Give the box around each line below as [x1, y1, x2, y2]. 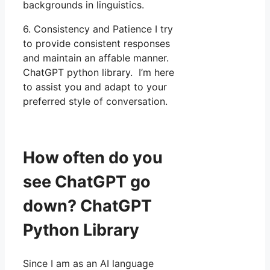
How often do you [23, 148, 163, 168]
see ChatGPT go [23, 172, 151, 192]
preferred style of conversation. [23, 95, 168, 107]
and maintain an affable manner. [23, 51, 169, 64]
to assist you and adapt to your [23, 80, 167, 93]
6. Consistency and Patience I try [23, 22, 173, 35]
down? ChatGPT [23, 196, 152, 216]
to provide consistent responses [23, 37, 170, 49]
